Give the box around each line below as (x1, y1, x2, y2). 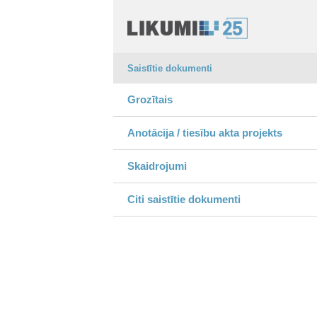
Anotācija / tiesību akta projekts (127, 127, 282, 139)
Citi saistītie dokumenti (127, 193, 241, 205)
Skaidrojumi (127, 160, 187, 172)
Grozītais (127, 93, 173, 105)
